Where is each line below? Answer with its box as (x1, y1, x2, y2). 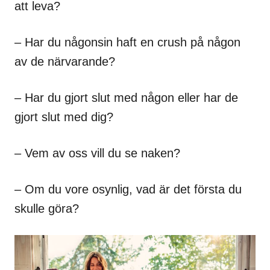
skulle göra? (14, 202, 79, 216)
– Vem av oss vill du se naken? (14, 146, 180, 160)
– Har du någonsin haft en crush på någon (14, 36, 240, 49)
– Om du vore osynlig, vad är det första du (14, 183, 242, 196)
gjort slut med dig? (14, 110, 113, 124)
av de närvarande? (14, 55, 115, 69)
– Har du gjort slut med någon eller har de (14, 91, 238, 105)
